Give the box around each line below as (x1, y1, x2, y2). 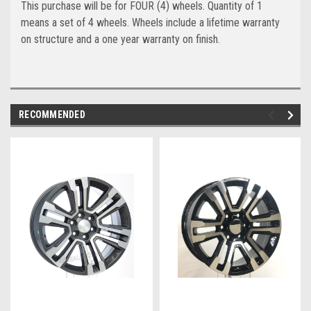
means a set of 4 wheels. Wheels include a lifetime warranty (21, 15, 280, 29)
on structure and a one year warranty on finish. (21, 32, 220, 46)
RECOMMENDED (19, 108, 85, 120)
